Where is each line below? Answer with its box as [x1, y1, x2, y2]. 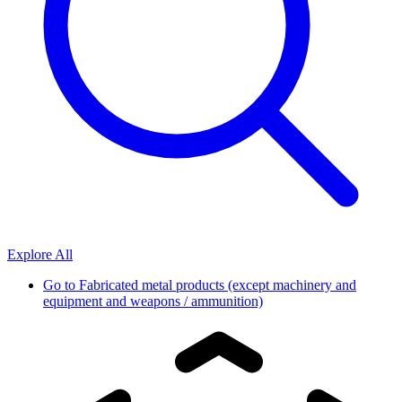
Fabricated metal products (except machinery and [79, 276, 356, 293]
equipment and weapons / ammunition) [43, 293, 263, 309]
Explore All [7, 246, 73, 262]
